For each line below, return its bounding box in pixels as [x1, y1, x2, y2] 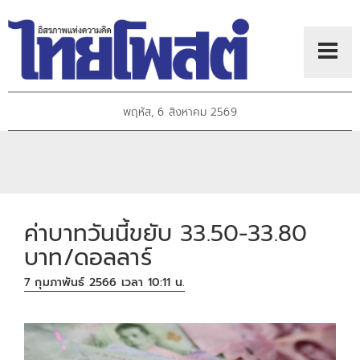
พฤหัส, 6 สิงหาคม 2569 [123, 104, 237, 121]
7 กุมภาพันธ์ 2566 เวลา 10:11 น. [24, 274, 186, 292]
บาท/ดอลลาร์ [24, 239, 152, 275]
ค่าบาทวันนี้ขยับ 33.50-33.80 [24, 215, 308, 251]
